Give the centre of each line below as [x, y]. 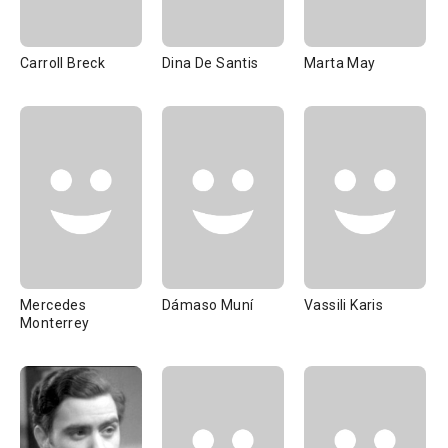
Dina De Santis [210, 63]
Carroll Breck [63, 63]
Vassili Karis [344, 305]
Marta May [340, 63]
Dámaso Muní [208, 305]
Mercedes [53, 305]
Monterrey [55, 323]
